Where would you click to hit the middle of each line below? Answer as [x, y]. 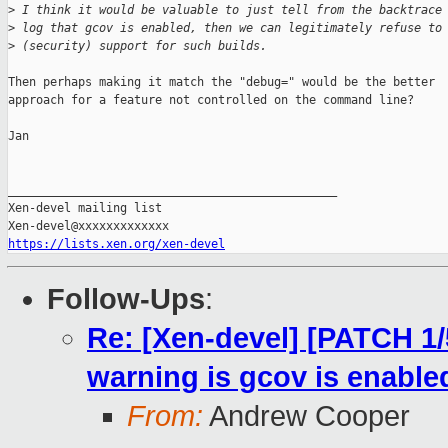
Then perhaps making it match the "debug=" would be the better [221, 82]
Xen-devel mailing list [85, 208]
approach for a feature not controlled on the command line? [211, 100]
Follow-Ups [126, 299]
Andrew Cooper [306, 416]
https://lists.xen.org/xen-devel [116, 244]
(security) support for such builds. [141, 46]
